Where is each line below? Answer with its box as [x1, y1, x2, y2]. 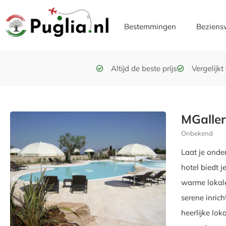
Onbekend [181, 129, 213, 137]
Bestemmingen [124, 22, 177, 31]
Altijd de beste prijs [110, 64, 177, 73]
